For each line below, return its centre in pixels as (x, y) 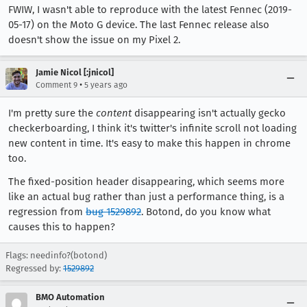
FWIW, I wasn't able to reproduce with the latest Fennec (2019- (150, 10)
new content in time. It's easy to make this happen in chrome (149, 143)
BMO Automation (70, 297)
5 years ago (106, 85)
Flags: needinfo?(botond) (56, 255)
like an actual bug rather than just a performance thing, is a (146, 197)
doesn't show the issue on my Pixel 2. (94, 40)
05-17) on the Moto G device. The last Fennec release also (139, 25)
